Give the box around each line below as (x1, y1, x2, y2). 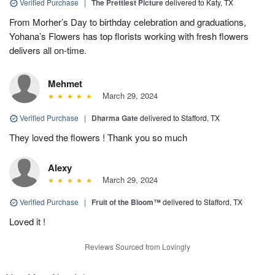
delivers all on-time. (9, 43, 87, 56)
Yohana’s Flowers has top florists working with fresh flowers (9, 29, 249, 42)
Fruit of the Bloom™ (91, 196, 161, 207)
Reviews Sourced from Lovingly (85, 241, 190, 252)
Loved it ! (9, 214, 45, 228)
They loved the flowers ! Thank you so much (9, 130, 187, 144)
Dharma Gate (91, 112, 138, 123)
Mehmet (48, 76, 82, 90)
